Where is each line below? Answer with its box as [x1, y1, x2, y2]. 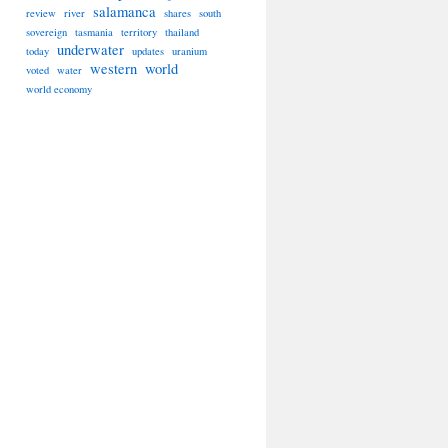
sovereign [26, 25, 67, 39]
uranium [172, 44, 207, 58]
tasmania [75, 25, 113, 39]
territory [121, 25, 157, 39]
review [26, 6, 56, 20]
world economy [26, 82, 92, 96]
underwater [57, 40, 124, 59]
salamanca [93, 2, 156, 21]
